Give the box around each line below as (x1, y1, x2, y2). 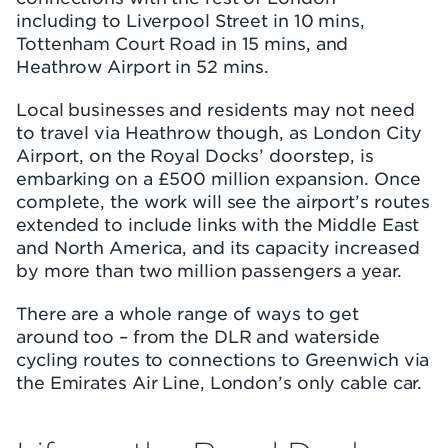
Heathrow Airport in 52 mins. (16, 56, 270, 76)
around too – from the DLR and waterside (16, 326, 381, 346)
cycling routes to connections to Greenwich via (16, 349, 430, 369)
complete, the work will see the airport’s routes (16, 191, 431, 211)
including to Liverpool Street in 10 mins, (16, 10, 365, 30)
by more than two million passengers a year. (16, 260, 402, 280)
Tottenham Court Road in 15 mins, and (16, 33, 349, 53)
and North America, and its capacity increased (16, 237, 420, 257)
